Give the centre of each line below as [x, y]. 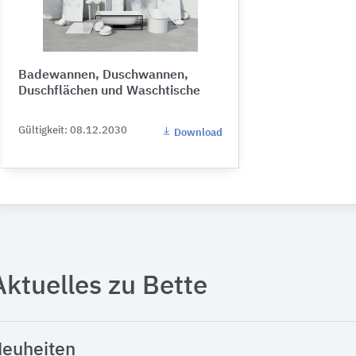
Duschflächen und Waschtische [109, 92]
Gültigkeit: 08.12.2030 [73, 131]
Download [197, 133]
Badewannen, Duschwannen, [103, 76]
